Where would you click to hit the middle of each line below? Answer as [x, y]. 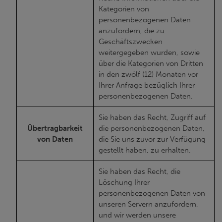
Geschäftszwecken [131, 42]
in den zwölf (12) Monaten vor [148, 74]
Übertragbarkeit [55, 128]
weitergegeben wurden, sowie [149, 53]
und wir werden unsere [137, 215]
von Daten [55, 139]
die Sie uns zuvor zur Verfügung [152, 139]
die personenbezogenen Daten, [152, 128]
